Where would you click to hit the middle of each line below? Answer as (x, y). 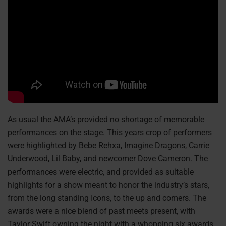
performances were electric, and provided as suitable (101, 172)
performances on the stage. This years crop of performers (110, 133)
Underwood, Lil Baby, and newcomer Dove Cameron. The (108, 159)
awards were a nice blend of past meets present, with (101, 211)
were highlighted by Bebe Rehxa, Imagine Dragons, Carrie (108, 146)
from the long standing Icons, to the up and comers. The (107, 198)
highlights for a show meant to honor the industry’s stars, (108, 185)
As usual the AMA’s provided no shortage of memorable (106, 120)
